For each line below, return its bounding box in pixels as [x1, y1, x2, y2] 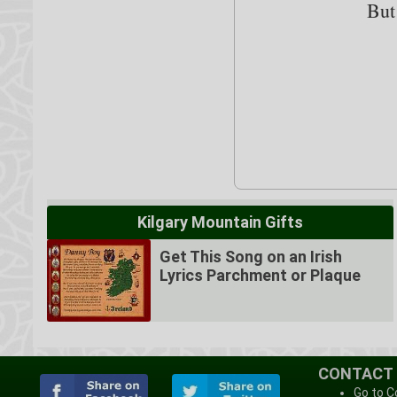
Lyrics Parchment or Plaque [160, 265, 362, 284]
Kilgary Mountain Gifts [137, 212, 304, 231]
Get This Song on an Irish [160, 246, 343, 266]
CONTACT [317, 363, 393, 383]
